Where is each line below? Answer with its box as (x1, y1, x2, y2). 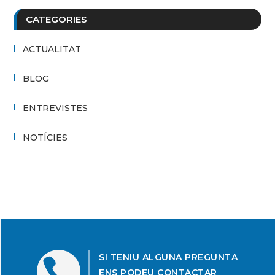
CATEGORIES (26, 13, 88, 25)
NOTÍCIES (23, 131, 68, 143)
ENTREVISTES (23, 102, 88, 114)
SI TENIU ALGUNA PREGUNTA (99, 251, 238, 263)
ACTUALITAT (23, 43, 82, 55)
